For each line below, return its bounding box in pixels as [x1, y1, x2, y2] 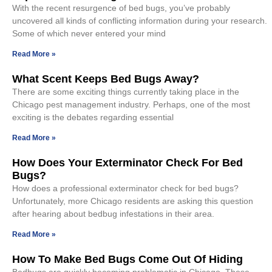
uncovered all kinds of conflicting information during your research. [12, 15, 267, 25]
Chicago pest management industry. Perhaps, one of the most [12, 99, 250, 109]
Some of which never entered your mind [12, 28, 166, 38]
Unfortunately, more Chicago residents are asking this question [12, 195, 253, 206]
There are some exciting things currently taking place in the [12, 86, 239, 97]
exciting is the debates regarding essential [12, 112, 174, 122]
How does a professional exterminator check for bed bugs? [12, 183, 239, 193]
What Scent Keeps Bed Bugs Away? [12, 72, 199, 85]
